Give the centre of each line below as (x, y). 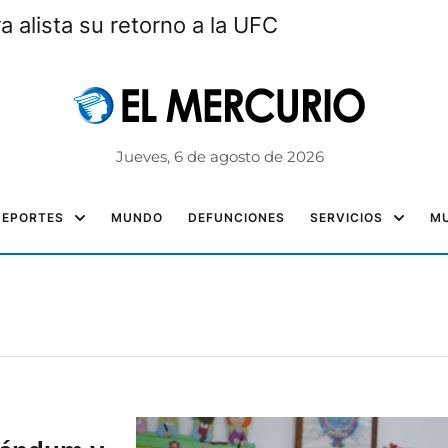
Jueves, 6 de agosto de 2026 (219, 156)
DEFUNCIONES (236, 217)
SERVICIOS (346, 217)
